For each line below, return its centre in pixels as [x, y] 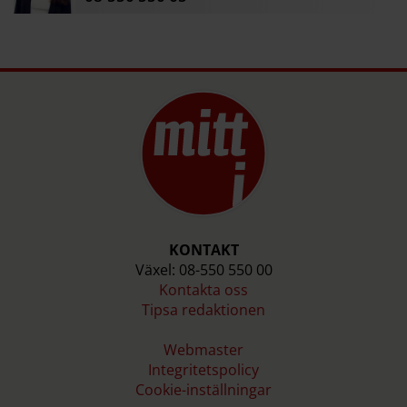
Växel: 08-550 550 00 [203, 269]
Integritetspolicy [203, 369]
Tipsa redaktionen [203, 309]
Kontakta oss [203, 289]
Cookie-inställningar [203, 389]
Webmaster [203, 349]
